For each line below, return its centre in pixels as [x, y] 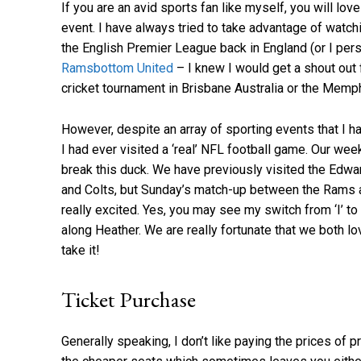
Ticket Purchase [129, 299]
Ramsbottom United [117, 68]
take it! [81, 250]
